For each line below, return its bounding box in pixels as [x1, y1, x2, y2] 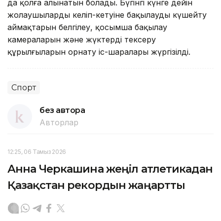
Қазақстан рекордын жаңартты [7, 178, 185, 192]
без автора [39, 105, 85, 115]
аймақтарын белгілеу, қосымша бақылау [7, 22, 167, 32]
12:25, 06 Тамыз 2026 [7, 147, 66, 155]
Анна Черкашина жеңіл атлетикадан [7, 162, 213, 176]
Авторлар [39, 117, 78, 127]
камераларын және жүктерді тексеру [7, 34, 156, 44]
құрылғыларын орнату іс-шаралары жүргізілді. [7, 46, 190, 57]
